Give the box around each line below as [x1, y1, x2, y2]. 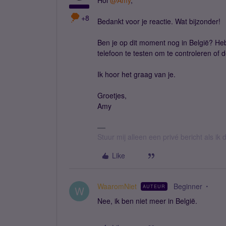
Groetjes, [97, 90, 127, 100]
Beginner [174, 181, 202, 191]
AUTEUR [143, 183, 165, 190]
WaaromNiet [97, 181, 137, 191]
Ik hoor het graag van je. [97, 69, 176, 79]
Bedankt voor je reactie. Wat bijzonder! [97, 16, 222, 26]
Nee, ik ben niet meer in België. [97, 196, 197, 206]
